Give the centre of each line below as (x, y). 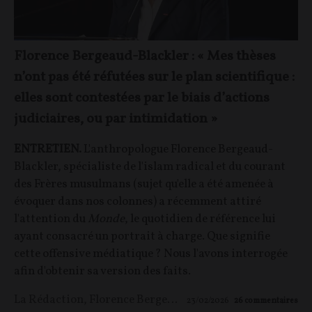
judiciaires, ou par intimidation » (116, 119)
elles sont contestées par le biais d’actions (142, 98)
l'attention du (51, 219)
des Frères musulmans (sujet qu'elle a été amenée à (144, 184)
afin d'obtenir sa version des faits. (102, 271)
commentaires (271, 301)
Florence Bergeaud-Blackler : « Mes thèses (145, 56)
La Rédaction (49, 299)
